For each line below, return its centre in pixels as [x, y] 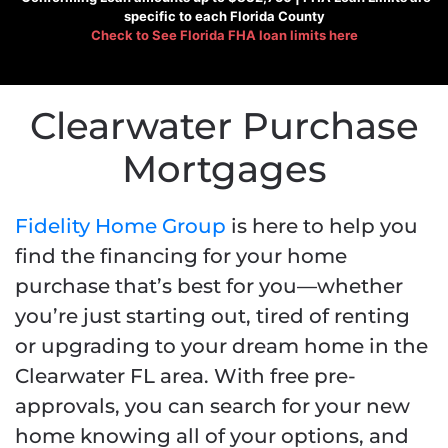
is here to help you [322, 226]
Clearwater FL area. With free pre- [185, 376]
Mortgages [224, 169]
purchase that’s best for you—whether [209, 286]
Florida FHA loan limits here [268, 35]
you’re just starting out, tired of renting [212, 316]
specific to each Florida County [224, 16]
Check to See [135, 35]
